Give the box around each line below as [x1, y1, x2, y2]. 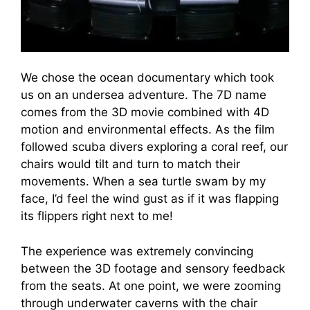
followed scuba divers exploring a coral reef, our [21, 140, 288, 154]
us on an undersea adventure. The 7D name [21, 88, 266, 102]
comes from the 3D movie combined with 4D [21, 105, 269, 120]
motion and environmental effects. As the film [21, 122, 275, 137]
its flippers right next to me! [21, 209, 180, 224]
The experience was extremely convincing [21, 244, 253, 258]
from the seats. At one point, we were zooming [21, 278, 281, 293]
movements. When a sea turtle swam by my [21, 174, 266, 189]
